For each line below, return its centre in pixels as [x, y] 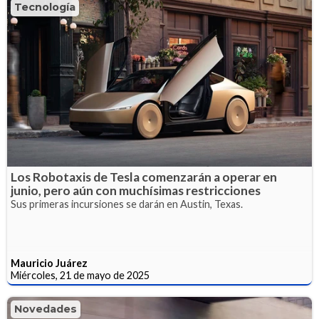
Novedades [46, 309]
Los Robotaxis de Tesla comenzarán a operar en [144, 177]
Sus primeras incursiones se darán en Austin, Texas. [127, 204]
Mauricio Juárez [49, 263]
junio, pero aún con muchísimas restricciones [136, 190]
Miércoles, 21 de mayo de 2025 [80, 275]
